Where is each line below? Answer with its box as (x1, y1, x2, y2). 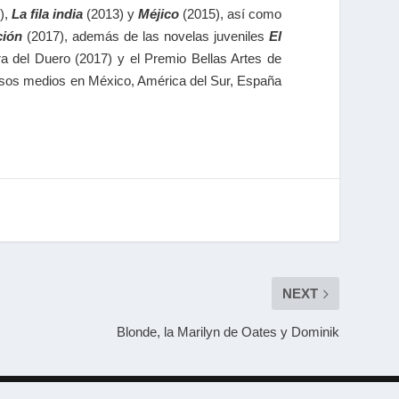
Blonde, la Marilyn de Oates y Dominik (116, 324, 339, 340)
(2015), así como (179, 5, 281, 21)
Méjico (138, 5, 179, 21)
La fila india (12, 5, 83, 21)
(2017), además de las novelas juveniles (22, 28, 270, 44)
